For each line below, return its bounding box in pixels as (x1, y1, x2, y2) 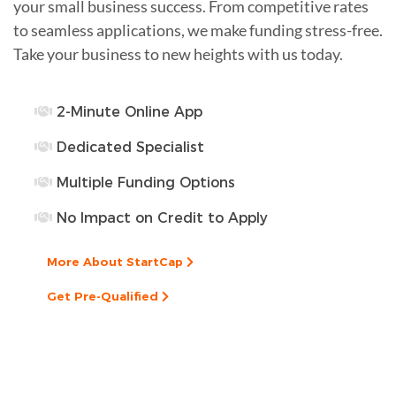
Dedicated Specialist (52, 138, 204, 156)
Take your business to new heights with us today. (13, 43, 343, 64)
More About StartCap (47, 254, 187, 269)
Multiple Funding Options (52, 173, 235, 191)
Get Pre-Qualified (47, 288, 162, 303)
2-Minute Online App (52, 103, 202, 120)
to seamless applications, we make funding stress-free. (13, 19, 383, 40)
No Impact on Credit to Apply (52, 209, 268, 226)
